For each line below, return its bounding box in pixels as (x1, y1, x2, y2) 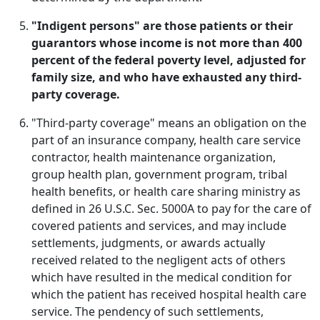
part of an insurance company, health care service (31, 132, 301, 148)
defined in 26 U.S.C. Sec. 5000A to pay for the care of (31, 201, 311, 216)
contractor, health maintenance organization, (31, 149, 276, 165)
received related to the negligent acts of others (31, 252, 286, 268)
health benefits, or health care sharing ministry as (31, 184, 301, 199)
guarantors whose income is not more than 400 (31, 35, 302, 51)
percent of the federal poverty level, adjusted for (31, 52, 306, 68)
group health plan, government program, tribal (31, 166, 287, 182)
